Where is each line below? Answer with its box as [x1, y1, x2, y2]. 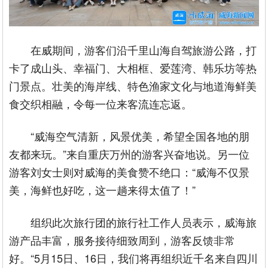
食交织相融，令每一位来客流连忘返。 [9, 96, 193, 112]
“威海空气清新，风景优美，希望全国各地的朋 [31, 128, 250, 144]
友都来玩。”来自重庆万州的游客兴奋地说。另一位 [9, 146, 250, 162]
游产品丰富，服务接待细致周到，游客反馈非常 [9, 232, 236, 248]
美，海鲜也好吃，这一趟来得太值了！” [9, 182, 196, 198]
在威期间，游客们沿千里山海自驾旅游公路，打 [31, 42, 257, 58]
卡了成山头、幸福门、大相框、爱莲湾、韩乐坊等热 [9, 60, 257, 76]
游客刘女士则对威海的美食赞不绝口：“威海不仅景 [9, 164, 250, 180]
